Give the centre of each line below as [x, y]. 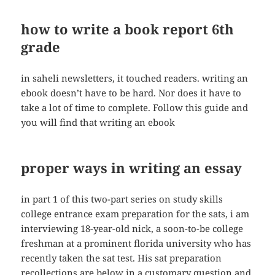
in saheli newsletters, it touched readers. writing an [135, 78]
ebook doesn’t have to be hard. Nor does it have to [131, 93]
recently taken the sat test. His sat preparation [122, 258]
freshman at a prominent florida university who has [136, 243]
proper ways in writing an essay [132, 168]
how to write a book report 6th [128, 29]
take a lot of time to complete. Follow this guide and [135, 108]
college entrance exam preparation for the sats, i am [135, 214]
